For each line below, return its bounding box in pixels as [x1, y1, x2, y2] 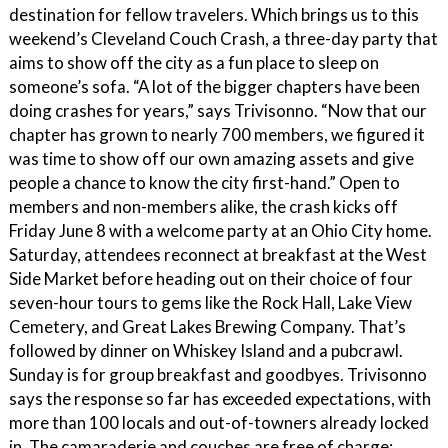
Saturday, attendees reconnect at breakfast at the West [9, 244, 427, 265]
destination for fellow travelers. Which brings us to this [9, 4, 419, 25]
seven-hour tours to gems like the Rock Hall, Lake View [9, 292, 412, 313]
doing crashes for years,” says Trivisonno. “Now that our [9, 100, 427, 121]
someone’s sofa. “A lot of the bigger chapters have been [9, 76, 420, 97]
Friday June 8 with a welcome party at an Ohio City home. [9, 220, 432, 241]
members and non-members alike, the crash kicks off [9, 196, 398, 217]
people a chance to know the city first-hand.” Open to [9, 172, 400, 193]
